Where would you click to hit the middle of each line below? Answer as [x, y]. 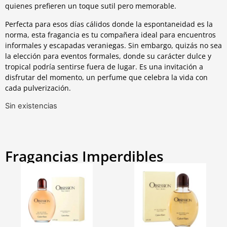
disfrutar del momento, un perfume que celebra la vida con [106, 77]
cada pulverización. [38, 88]
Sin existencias [31, 106]
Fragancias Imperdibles [84, 156]
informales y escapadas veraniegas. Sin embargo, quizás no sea [113, 45]
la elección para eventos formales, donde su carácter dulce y [108, 56]
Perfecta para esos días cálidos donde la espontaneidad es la [109, 24]
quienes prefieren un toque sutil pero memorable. [91, 6]
